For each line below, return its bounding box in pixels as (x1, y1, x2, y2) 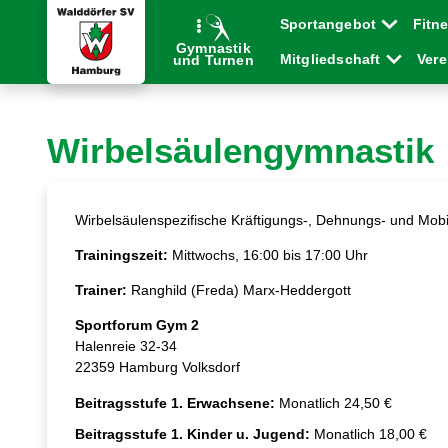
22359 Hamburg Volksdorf (75, 359, 241, 375)
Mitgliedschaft (279, 51, 385, 67)
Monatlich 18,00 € (314, 426, 428, 442)
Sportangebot (279, 16, 381, 32)
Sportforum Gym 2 (75, 317, 200, 333)
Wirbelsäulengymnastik (47, 131, 435, 170)
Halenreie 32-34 (75, 338, 178, 354)
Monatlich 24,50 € (279, 395, 393, 411)
